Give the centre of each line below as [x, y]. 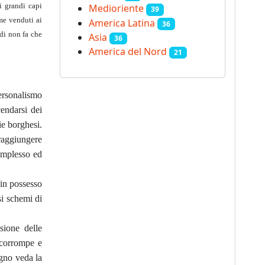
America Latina [122, 23]
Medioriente [116, 9]
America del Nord [128, 51]
